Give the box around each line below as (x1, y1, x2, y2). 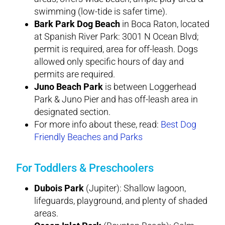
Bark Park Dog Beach (34, 18, 120, 29)
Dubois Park (34, 182, 84, 193)
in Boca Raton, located (120, 18, 209, 29)
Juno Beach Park (34, 81, 103, 92)
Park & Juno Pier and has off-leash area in (34, 93, 198, 104)
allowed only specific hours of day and (34, 56, 184, 67)
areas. (34, 207, 58, 218)
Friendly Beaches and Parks (34, 131, 143, 142)
